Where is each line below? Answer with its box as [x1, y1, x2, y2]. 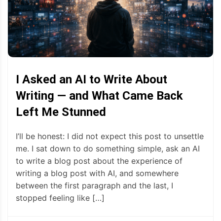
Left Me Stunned [16, 105, 106, 119]
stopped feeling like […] [16, 193, 105, 203]
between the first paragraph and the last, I [16, 181, 173, 191]
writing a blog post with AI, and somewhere [16, 168, 179, 179]
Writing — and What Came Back [16, 89, 183, 103]
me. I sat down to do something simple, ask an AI [16, 144, 200, 154]
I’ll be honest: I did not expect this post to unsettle [16, 131, 204, 142]
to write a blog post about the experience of [16, 156, 183, 166]
